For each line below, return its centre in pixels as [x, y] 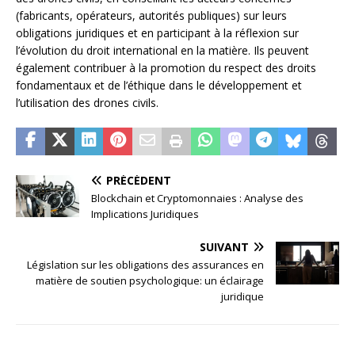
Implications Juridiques [145, 214]
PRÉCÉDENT [139, 180]
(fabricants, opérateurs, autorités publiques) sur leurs [151, 15]
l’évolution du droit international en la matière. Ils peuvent [162, 50]
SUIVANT [224, 246]
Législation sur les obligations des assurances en [145, 264]
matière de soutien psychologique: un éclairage [150, 280]
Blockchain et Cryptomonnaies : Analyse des [197, 198]
